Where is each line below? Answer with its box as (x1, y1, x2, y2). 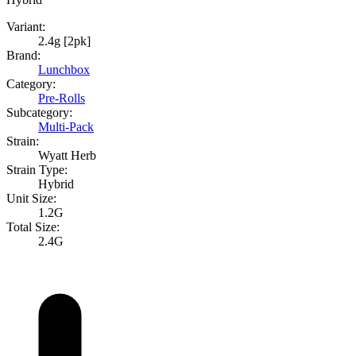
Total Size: (6, 220, 60, 234)
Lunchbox (38, 63, 90, 77)
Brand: (6, 48, 41, 63)
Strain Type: (6, 163, 68, 177)
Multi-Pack (38, 120, 94, 134)
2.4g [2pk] (38, 34, 91, 48)
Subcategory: (6, 106, 72, 120)
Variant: (6, 20, 45, 34)
